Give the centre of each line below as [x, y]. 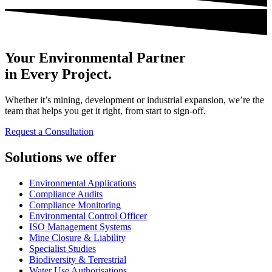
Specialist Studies [63, 248]
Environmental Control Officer [88, 216]
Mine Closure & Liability [77, 237]
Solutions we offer [61, 157]
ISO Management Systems [80, 226]
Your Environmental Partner [95, 57]
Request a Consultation [49, 131]
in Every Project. [58, 74]
